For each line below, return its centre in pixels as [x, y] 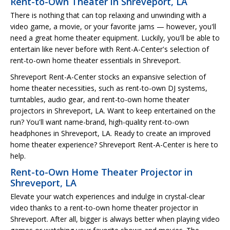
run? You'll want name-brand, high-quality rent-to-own [100, 122]
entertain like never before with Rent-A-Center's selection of [110, 49]
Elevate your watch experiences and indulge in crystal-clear [108, 196]
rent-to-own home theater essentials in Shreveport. [95, 60]
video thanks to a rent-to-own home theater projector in [104, 207]
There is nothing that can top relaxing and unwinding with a [108, 15]
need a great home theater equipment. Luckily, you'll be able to [115, 37]
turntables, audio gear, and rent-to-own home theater [100, 99]
